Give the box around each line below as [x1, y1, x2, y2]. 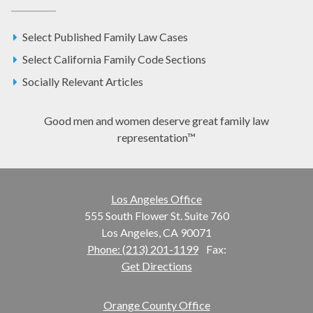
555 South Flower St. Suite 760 [84, 208, 229, 222]
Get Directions [121, 259, 192, 272]
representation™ [117, 130, 196, 144]
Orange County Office [103, 298, 210, 312]
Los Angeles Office [111, 191, 202, 205]
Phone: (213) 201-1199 [87, 242, 198, 256]
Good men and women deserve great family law [44, 113, 269, 127]
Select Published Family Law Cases [22, 29, 188, 43]
